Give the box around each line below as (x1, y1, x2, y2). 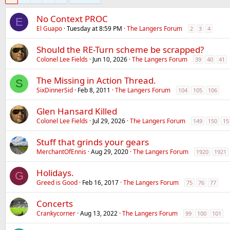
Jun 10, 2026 (92, 55, 127, 64)
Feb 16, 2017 (82, 178, 119, 187)
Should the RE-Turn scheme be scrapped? (36, 44, 204, 55)
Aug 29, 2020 (91, 147, 128, 156)
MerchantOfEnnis (36, 147, 86, 156)
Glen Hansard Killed (36, 105, 117, 117)
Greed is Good (36, 178, 78, 187)
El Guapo (36, 24, 62, 33)
